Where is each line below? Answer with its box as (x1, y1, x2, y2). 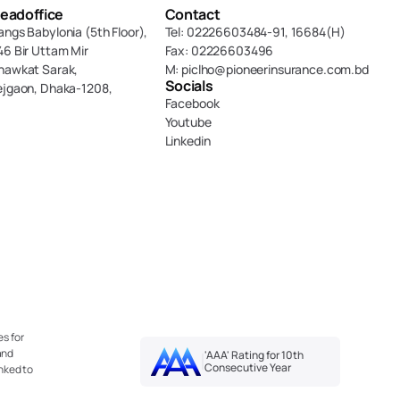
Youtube (164, 113, 212, 130)
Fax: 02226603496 (164, 42, 274, 59)
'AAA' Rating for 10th (204, 347, 304, 362)
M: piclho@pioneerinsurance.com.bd (164, 61, 369, 78)
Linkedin (164, 132, 211, 149)
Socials (164, 76, 213, 96)
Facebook (164, 95, 220, 112)
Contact (164, 4, 221, 24)
